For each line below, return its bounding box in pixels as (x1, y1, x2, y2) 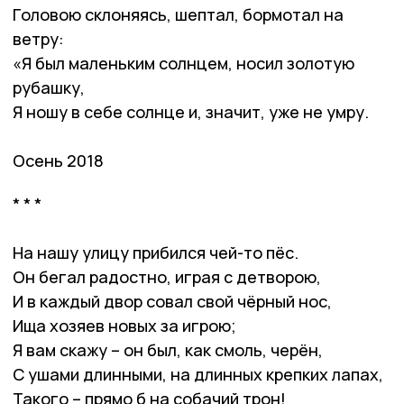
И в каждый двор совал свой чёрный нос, (13, 289, 332, 312)
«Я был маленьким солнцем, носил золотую (13, 51, 354, 74)
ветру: (13, 27, 64, 50)
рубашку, (13, 76, 85, 98)
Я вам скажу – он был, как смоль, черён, (13, 338, 323, 361)
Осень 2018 (13, 149, 104, 171)
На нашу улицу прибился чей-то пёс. (13, 241, 298, 263)
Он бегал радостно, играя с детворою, (13, 265, 321, 288)
